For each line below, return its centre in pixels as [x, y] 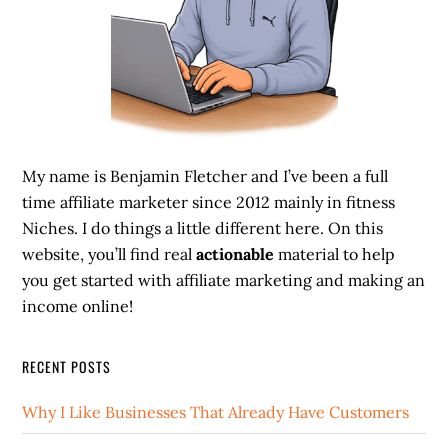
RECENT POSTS [67, 366]
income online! [78, 305]
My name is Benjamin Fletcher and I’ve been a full [205, 175]
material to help [335, 253]
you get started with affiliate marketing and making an [224, 279]
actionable [235, 253]
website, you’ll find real [109, 253]
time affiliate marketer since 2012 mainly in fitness [209, 201]
